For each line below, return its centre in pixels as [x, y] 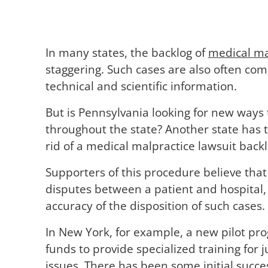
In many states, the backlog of [127, 52]
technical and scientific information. [141, 86]
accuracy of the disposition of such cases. [155, 205]
